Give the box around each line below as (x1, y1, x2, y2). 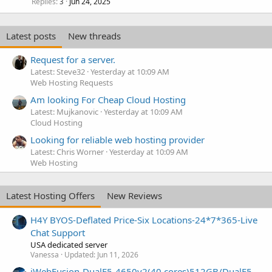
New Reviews (107, 189, 162, 202)
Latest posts (6, 29, 56, 42)
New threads (68, 29, 121, 42)
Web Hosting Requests (30, 76, 113, 88)
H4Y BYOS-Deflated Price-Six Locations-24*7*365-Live (30, 213, 257, 226)
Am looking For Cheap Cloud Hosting (30, 93, 186, 106)
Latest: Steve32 (30, 66, 85, 77)
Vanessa (30, 249, 59, 260)
